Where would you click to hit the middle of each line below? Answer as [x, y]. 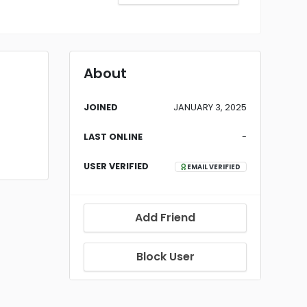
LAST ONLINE [113, 137]
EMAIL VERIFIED [213, 167]
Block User [165, 257]
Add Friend [165, 218]
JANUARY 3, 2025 [210, 107]
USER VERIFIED [116, 166]
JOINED [101, 107]
